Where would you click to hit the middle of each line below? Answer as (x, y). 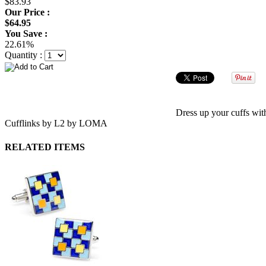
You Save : (26, 33)
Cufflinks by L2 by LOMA (56, 123)
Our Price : (27, 12)
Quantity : (25, 55)
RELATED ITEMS (45, 147)
